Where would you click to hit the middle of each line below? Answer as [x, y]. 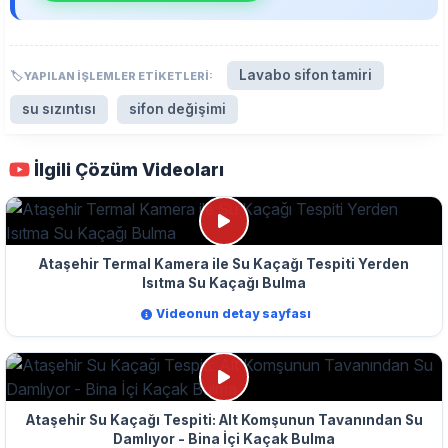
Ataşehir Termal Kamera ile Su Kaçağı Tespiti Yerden [224, 264]
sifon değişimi [177, 109]
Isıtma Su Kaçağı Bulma [224, 283]
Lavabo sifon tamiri [305, 75]
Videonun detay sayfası [234, 314]
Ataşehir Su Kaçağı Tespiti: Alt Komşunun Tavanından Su [224, 419]
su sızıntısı [59, 109]
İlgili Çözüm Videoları [128, 170]
